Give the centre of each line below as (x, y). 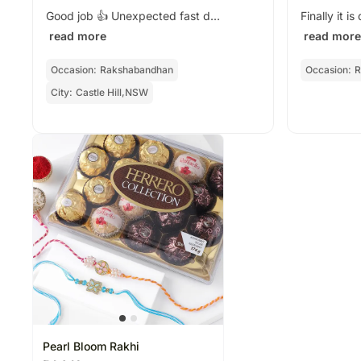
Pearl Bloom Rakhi (91, 346)
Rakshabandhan (137, 70)
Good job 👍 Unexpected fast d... (133, 16)
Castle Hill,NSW (112, 92)
